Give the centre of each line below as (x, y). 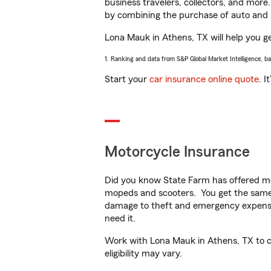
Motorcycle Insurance (177, 152)
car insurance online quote (204, 79)
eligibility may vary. (143, 253)
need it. (121, 218)
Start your (127, 79)
